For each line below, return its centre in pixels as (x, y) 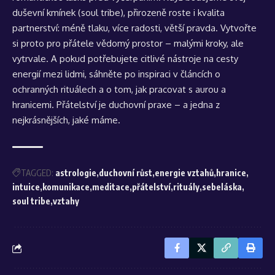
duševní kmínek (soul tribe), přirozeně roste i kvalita (118, 13)
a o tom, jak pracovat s (146, 90)
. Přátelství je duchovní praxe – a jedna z (136, 105)
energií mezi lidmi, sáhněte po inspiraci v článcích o (116, 74)
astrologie (76, 173)
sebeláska (222, 187)
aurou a (211, 90)
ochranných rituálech (54, 90)
